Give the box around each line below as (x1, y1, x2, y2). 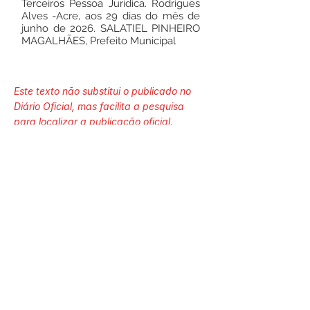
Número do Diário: (69, 152, 152, 164)
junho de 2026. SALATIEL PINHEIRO (21, 22, 200, 35)
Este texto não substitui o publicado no (14, 85, 191, 97)
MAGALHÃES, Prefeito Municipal (21, 35, 176, 47)
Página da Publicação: (60, 214, 161, 226)
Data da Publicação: (65, 275, 156, 287)
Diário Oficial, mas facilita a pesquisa (14, 100, 184, 112)
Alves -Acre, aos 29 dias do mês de (21, 10, 200, 22)
